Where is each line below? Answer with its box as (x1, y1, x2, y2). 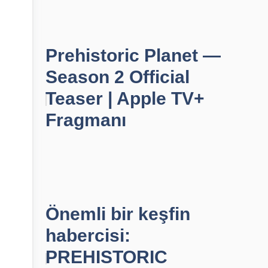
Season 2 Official (45, 67, 190, 87)
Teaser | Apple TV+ (45, 89, 205, 108)
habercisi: (45, 226, 130, 245)
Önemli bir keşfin (45, 204, 190, 224)
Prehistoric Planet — (45, 45, 221, 65)
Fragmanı (45, 110, 126, 130)
